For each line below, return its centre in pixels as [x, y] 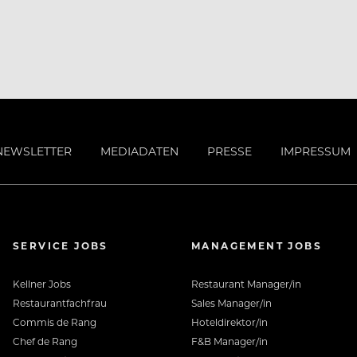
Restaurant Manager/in [246, 284]
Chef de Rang [45, 341]
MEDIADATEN [139, 151]
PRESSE [229, 151]
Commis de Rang [55, 322]
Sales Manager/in [231, 303]
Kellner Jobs [42, 284]
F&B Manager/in [229, 341]
